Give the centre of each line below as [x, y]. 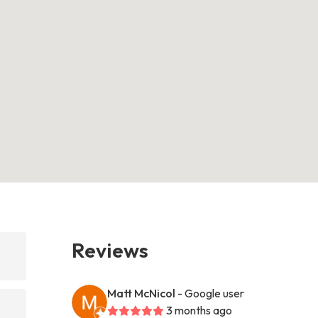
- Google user [211, 293]
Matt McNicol [142, 293]
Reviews [110, 250]
